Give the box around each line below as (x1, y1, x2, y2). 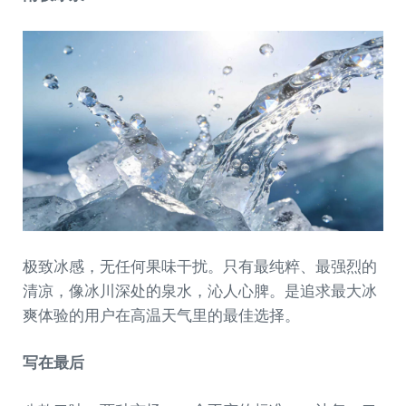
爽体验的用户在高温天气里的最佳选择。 (23, 306, 300, 324)
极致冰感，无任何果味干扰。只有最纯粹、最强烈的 (23, 257, 377, 275)
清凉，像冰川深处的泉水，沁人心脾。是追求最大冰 (23, 282, 377, 300)
